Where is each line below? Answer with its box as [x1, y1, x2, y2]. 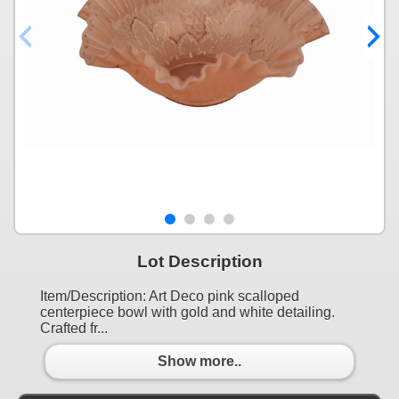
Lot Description [136, 251, 263, 271]
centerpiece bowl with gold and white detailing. [40, 304, 335, 320]
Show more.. [158, 354, 241, 370]
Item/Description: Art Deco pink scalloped [40, 288, 299, 304]
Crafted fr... [40, 320, 108, 336]
